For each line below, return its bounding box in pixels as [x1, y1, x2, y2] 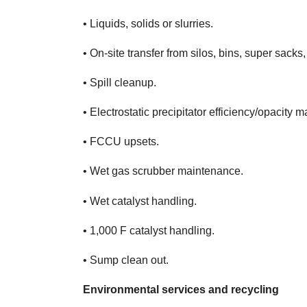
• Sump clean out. [83, 254, 169, 267]
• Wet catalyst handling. [83, 195, 197, 207]
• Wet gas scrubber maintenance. [83, 165, 244, 177]
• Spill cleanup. [83, 76, 157, 88]
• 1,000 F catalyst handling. [83, 224, 215, 236]
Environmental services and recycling [83, 284, 280, 296]
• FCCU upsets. [83, 136, 160, 148]
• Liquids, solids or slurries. [83, 17, 214, 29]
